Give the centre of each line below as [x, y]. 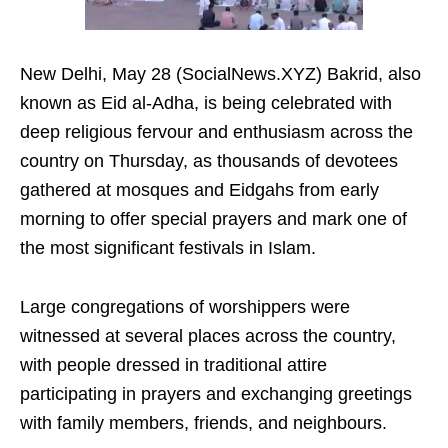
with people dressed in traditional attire [173, 365]
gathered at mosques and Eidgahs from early [199, 190]
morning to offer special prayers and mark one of [213, 219]
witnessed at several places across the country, [208, 336]
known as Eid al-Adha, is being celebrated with [206, 103]
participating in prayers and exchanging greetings [216, 394]
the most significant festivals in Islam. [168, 248]
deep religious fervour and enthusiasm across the [216, 132]
